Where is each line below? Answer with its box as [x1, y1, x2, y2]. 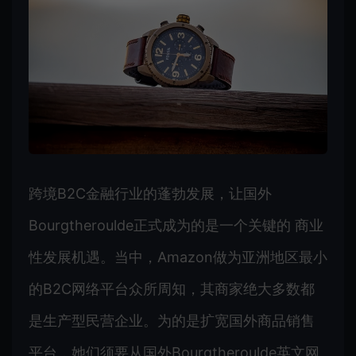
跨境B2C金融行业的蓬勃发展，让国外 [29, 184, 272, 202]
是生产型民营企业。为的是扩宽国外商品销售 [29, 311, 315, 329]
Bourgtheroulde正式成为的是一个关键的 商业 [29, 216, 323, 234]
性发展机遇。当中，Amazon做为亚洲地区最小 [29, 248, 327, 265]
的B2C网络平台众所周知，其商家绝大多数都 [29, 280, 315, 297]
